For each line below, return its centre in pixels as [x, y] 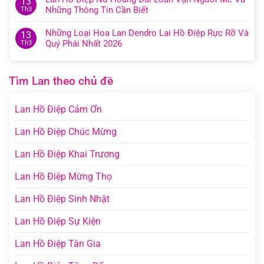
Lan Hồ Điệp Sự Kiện [58, 222]
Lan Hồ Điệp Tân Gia [58, 244]
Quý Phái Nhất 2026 [84, 44]
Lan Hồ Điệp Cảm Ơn [58, 110]
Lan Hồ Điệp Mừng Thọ [63, 177]
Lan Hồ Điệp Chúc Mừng [66, 132]
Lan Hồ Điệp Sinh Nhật [62, 199]
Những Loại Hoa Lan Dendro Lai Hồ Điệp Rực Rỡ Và [147, 33]
